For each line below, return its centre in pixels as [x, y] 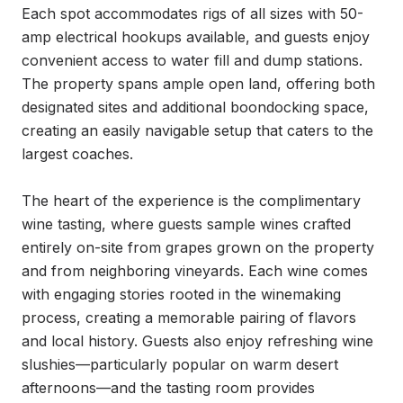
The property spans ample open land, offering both [198, 84]
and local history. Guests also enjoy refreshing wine [197, 341]
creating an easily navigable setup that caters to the [197, 130]
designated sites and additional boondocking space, [195, 107]
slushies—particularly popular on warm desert [180, 364]
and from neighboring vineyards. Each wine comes [195, 271]
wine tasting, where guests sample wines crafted [186, 224]
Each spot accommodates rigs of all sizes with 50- [193, 13]
